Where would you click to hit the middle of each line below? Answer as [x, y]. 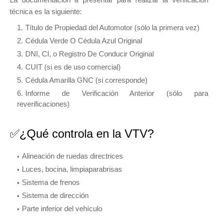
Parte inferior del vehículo [62, 208]
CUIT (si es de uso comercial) [73, 67]
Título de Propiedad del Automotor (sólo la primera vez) [112, 27]
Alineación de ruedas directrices [73, 156]
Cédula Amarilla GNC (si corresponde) [86, 80]
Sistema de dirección [55, 195]
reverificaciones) [43, 104]
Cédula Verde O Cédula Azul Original [84, 40]
